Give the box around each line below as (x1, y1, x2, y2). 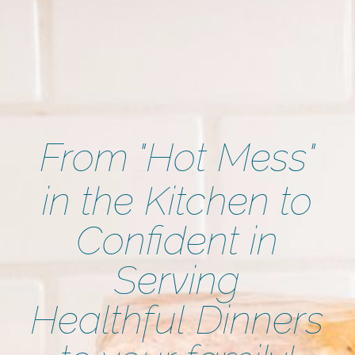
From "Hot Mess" (39, 133, 315, 181)
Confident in (76, 216, 279, 264)
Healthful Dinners (30, 296, 325, 343)
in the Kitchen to (42, 177, 313, 224)
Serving (114, 256, 241, 303)
